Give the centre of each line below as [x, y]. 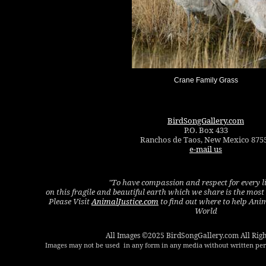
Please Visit [70, 201]
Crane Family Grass [206, 80]
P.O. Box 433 [206, 130]
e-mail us [206, 149]
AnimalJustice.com [125, 201]
